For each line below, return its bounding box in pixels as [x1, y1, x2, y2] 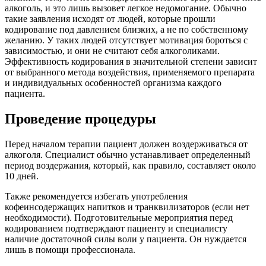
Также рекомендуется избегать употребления [5, 191, 188, 201]
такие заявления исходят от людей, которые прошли [5, 14, 216, 24]
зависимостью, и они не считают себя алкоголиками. [5, 46, 220, 56]
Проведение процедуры [5, 111, 156, 127]
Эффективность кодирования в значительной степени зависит [5, 56, 257, 67]
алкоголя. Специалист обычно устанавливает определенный [5, 149, 251, 160]
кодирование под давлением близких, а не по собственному [5, 24, 248, 35]
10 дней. [5, 170, 39, 181]
